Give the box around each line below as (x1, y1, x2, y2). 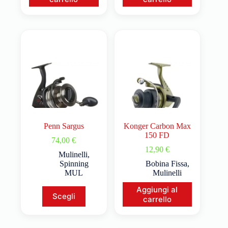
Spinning (59, 159, 89, 168)
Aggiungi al (136, 184, 178, 194)
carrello (142, 194, 172, 204)
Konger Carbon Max (123, 121, 191, 130)
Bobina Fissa (145, 159, 187, 168)
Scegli (52, 191, 75, 202)
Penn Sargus (43, 121, 84, 130)
